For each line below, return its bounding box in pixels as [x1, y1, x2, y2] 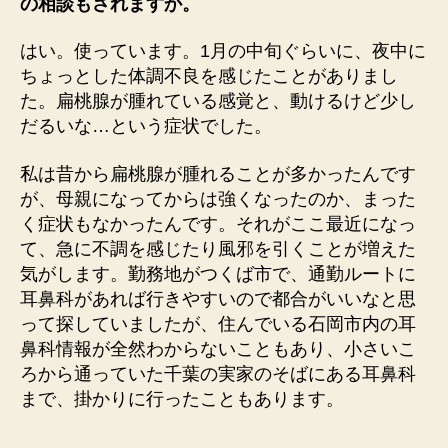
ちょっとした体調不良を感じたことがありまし [20, 66, 398, 86]
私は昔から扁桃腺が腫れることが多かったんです [20, 163, 416, 184]
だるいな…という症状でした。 [20, 116, 272, 136]
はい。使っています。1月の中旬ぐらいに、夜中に [20, 41, 426, 61]
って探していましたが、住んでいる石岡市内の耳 [20, 313, 416, 334]
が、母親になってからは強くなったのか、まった [20, 188, 416, 209]
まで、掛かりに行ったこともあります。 [20, 388, 344, 409]
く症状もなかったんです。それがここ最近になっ [20, 213, 416, 234]
